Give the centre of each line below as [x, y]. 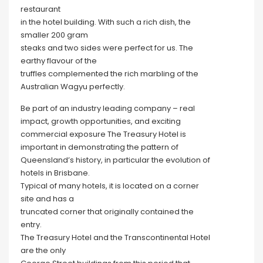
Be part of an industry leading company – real [108, 108]
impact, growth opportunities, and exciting [101, 121]
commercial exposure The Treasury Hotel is [103, 134]
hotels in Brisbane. [55, 173]
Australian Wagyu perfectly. [73, 86]
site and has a [47, 198]
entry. [31, 224]
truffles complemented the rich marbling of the [109, 73]
